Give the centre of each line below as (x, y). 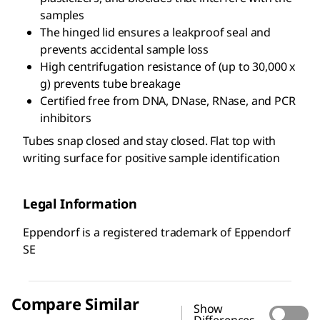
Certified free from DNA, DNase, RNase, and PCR (168, 101)
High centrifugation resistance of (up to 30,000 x (168, 67)
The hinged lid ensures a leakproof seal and (156, 32)
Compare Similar (75, 304)
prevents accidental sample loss (125, 50)
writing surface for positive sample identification (151, 158)
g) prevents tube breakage (110, 84)
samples (62, 15)
